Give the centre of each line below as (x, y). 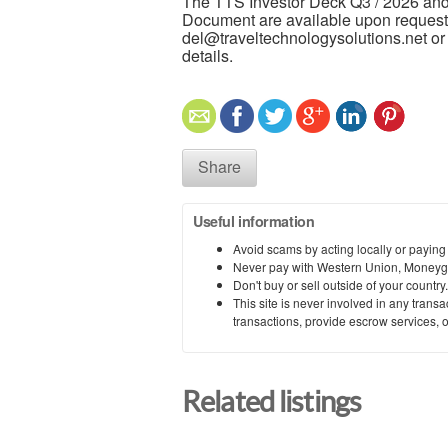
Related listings (272, 401)
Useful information (254, 220)
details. (207, 55)
